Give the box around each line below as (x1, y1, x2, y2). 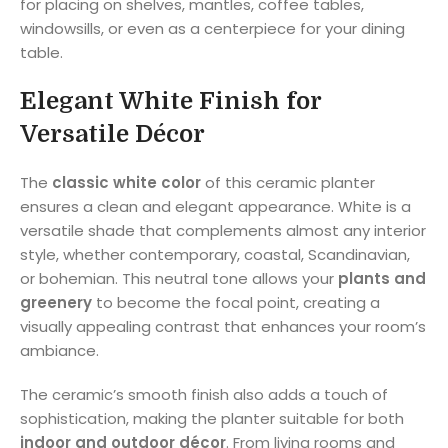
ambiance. (20, 339, 99, 361)
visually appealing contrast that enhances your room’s (20, 315, 426, 337)
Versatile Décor (20, 119, 205, 148)
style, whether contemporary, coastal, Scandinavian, (20, 243, 410, 265)
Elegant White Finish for (20, 86, 321, 115)
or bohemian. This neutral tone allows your (20, 267, 338, 289)
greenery (20, 291, 92, 313)
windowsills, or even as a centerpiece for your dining (20, 17, 405, 39)
